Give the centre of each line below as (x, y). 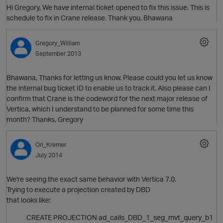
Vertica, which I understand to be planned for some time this (100, 109)
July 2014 (49, 155)
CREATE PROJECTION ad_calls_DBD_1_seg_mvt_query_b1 (120, 218)
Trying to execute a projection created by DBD (78, 190)
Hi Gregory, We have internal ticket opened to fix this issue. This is (108, 7)
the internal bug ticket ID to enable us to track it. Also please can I (109, 88)
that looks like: (29, 200)
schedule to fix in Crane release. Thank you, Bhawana (90, 18)
